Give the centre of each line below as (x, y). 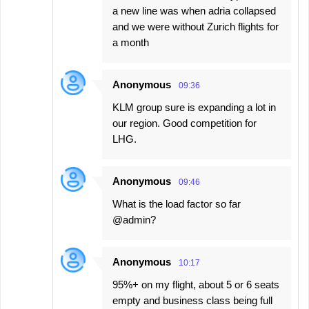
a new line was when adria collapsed (194, 11)
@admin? (134, 220)
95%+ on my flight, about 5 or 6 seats (196, 285)
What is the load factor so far (177, 204)
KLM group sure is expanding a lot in (194, 108)
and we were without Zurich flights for (196, 27)
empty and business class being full (192, 301)
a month (131, 43)
